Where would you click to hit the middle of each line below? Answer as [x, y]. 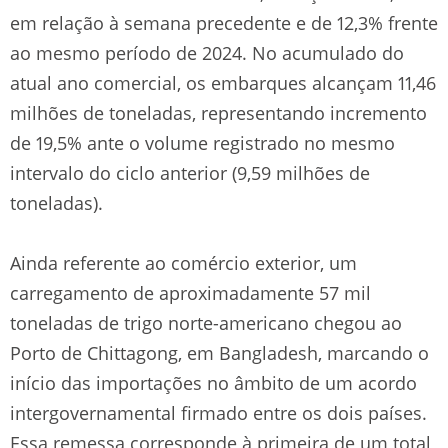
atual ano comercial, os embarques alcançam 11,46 [223, 82]
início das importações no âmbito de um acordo [213, 382]
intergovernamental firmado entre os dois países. [218, 412]
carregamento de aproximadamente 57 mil [190, 292]
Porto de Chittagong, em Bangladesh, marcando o [219, 352]
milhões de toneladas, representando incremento [218, 112]
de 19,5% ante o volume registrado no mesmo [202, 142]
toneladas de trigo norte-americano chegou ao [206, 322]
